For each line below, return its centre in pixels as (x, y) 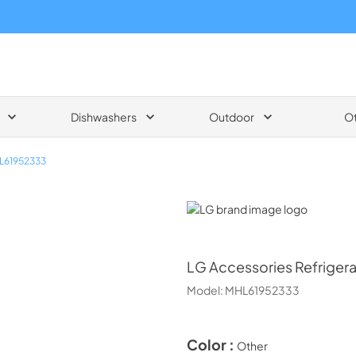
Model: (205, 290)
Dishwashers (103, 116)
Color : (211, 344)
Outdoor (231, 116)
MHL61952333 (262, 290)
